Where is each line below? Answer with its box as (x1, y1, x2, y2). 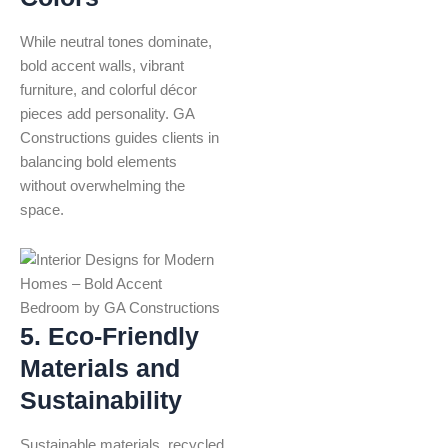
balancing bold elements (20, 154, 177, 171)
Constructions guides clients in (20, 130, 219, 147)
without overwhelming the (20, 178, 185, 195)
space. (20, 202, 64, 219)
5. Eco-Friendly (20, 321, 199, 350)
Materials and (20, 353, 180, 382)
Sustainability (20, 385, 182, 414)
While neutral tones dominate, (20, 34, 212, 51)
